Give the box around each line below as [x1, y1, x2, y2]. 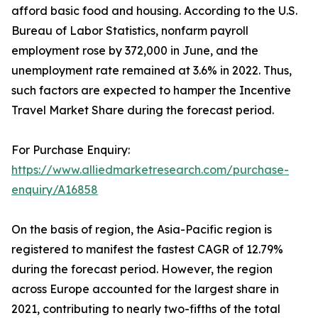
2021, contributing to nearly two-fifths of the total [11, 302, 280, 317]
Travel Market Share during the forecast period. [11, 103, 274, 118]
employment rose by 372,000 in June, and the [11, 43, 258, 58]
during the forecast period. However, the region [11, 262, 273, 277]
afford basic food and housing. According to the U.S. [11, 4, 297, 18]
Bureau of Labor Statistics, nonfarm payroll [11, 23, 248, 38]
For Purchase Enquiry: [11, 143, 130, 158]
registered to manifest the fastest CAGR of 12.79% [11, 242, 283, 257]
